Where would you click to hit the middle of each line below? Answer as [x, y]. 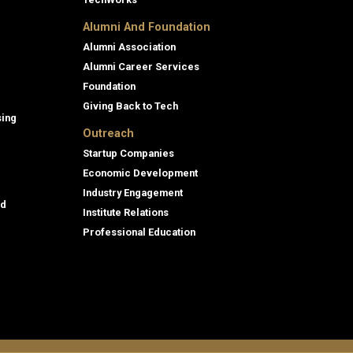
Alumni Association [129, 46]
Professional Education [139, 232]
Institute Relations [126, 212]
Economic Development [140, 173]
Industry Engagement [133, 192]
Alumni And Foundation [147, 27]
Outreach [108, 133]
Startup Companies [128, 153]
